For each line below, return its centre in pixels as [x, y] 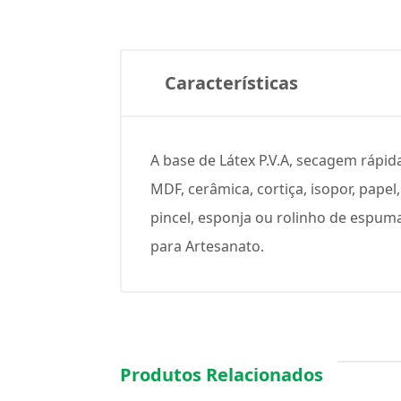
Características [231, 83]
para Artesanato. [207, 246]
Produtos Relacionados [222, 375]
